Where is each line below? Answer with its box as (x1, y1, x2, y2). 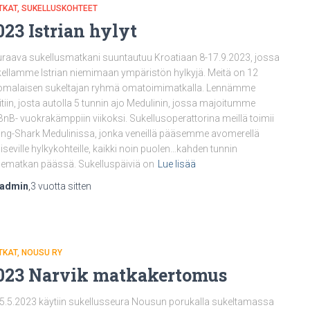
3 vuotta (30, 181, 66, 192)
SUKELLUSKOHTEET (21, 3, 98, 13)
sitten (66, 181, 91, 192)
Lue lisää (158, 158, 196, 170)
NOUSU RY (21, 248, 62, 257)
